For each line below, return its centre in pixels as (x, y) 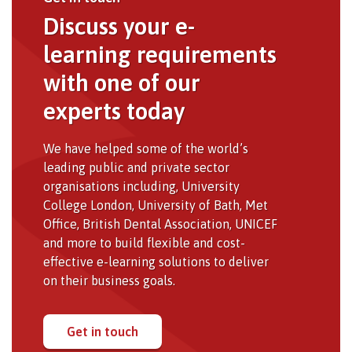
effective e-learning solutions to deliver (156, 261)
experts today (114, 110)
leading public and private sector (136, 167)
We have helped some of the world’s (146, 148)
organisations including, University (141, 186)
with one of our (122, 82)
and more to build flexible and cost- (144, 242)
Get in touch (103, 331)
